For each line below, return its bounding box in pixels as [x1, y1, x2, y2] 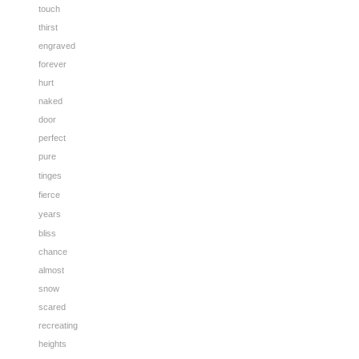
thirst [38, 22, 58, 32]
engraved [38, 41, 75, 50]
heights [38, 339, 67, 349]
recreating [38, 321, 78, 330]
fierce [38, 190, 60, 200]
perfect [38, 133, 66, 143]
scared [38, 302, 66, 312]
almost [38, 265, 64, 275]
